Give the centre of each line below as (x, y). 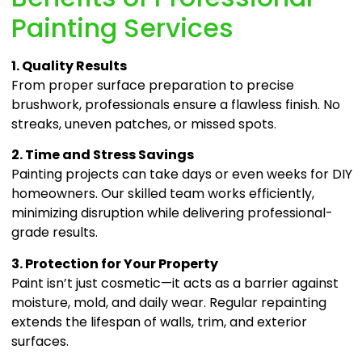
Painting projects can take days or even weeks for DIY (182, 175)
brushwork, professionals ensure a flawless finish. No (176, 104)
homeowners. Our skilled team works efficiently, (163, 194)
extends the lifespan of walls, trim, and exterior (160, 322)
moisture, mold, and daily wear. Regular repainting (169, 302)
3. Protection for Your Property (115, 263)
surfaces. (40, 341)
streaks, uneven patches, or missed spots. (144, 124)
